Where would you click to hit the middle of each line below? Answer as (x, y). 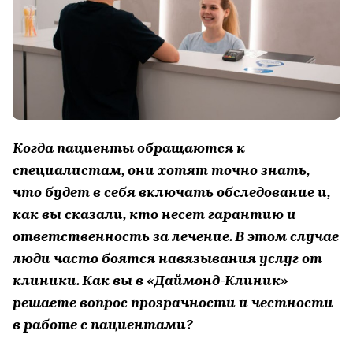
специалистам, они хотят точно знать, (161, 171)
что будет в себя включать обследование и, (171, 193)
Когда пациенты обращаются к (129, 149)
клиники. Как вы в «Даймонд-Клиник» (150, 281)
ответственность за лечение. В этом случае (176, 237)
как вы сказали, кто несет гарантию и (154, 215)
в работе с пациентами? (103, 325)
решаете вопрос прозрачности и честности (173, 303)
